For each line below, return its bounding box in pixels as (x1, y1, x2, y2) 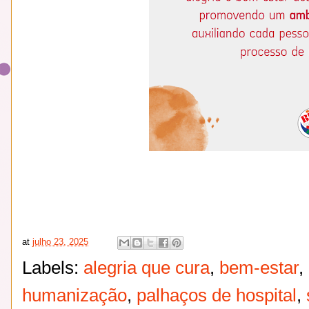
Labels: (22, 257, 83, 277)
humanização (22, 285, 127, 305)
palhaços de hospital (137, 285, 297, 305)
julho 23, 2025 (32, 236, 88, 247)
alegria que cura (83, 257, 210, 277)
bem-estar (219, 257, 299, 277)
